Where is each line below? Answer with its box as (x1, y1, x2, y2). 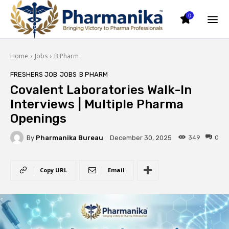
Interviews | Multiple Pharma (10, 97, 184, 111)
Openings (10, 111, 66, 126)
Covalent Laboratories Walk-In (10, 83, 192, 97)
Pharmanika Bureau (36, 133, 103, 142)
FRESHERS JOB (10, 71, 57, 78)
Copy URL (40, 166, 67, 174)
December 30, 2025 (110, 134, 172, 142)
